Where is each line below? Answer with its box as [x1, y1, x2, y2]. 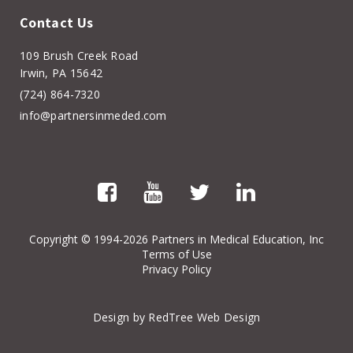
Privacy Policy [142, 261, 211, 277]
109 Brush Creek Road [20, 47, 139, 63]
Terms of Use [141, 246, 212, 262]
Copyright [29, 231, 78, 247]
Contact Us [20, 13, 94, 32]
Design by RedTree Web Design [92, 309, 261, 325]
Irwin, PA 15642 [20, 65, 103, 80]
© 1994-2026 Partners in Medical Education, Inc [78, 231, 324, 247]
